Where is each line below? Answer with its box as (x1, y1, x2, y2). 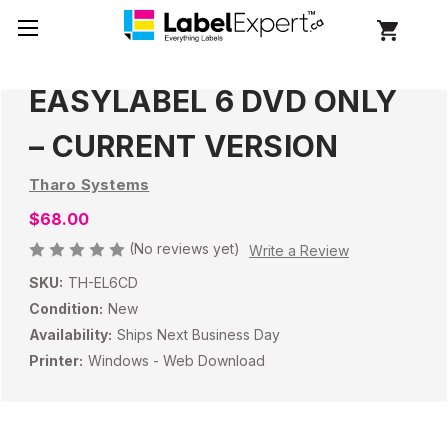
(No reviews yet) (129, 239, 240, 257)
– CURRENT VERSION (29, 128, 339, 165)
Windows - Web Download (87, 351, 265, 369)
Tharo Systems (29, 175, 150, 194)
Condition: (29, 299, 103, 317)
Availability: (29, 325, 112, 343)
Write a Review (248, 241, 349, 259)
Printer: (29, 351, 83, 369)
